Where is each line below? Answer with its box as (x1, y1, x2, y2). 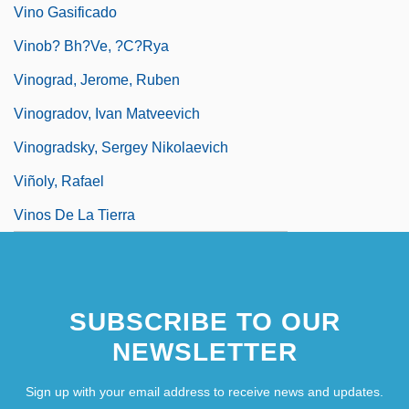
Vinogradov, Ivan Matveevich (14, 105, 200, 121)
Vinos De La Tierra (14, 206, 135, 223)
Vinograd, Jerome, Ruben (14, 71, 180, 88)
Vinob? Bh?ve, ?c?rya (14, 37, 169, 54)
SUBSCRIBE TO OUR (68, 307, 341, 336)
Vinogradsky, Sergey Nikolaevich (14, 139, 228, 155)
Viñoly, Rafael (14, 173, 104, 189)
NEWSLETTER (111, 337, 298, 366)
